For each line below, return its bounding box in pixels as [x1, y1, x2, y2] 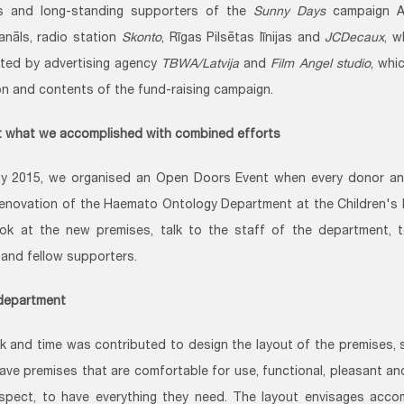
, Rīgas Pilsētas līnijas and [161, 32, 326, 46]
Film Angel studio [271, 59, 371, 72]
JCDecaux [325, 32, 385, 46]
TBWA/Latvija [161, 59, 240, 72]
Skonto [121, 32, 161, 46]
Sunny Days [253, 6, 326, 20]
